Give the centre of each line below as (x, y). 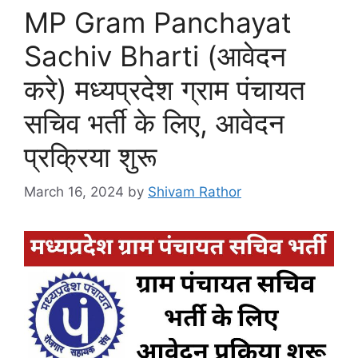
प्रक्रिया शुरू (91, 156)
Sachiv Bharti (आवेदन (155, 56)
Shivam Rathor (195, 192)
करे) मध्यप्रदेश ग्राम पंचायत (165, 89)
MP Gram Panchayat (158, 22)
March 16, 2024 (74, 192)
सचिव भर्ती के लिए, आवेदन (154, 123)
